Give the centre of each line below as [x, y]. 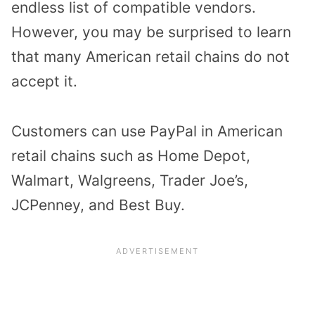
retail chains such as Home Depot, [131, 156]
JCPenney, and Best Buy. [98, 205]
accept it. [44, 82]
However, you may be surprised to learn [151, 32]
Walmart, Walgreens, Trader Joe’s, [130, 181]
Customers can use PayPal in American [147, 131]
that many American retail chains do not [150, 57]
